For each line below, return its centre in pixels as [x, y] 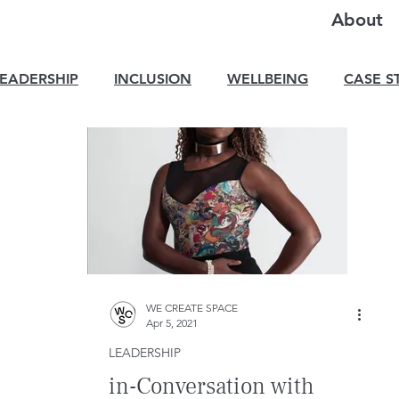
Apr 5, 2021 [171, 323]
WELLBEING [268, 79]
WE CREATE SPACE [191, 308]
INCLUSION [153, 79]
